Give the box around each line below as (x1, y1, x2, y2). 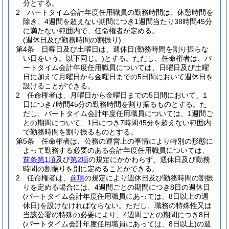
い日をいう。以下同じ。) (23, 54, 104, 62)
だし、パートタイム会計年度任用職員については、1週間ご (23, 109, 213, 118)
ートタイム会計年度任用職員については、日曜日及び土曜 (23, 63, 209, 72)
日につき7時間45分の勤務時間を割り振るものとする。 (23, 100, 200, 108)
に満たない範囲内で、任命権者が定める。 (23, 27, 159, 35)
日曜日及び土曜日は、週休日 (41, 45, 134, 53)
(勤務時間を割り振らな (134, 45, 209, 53)
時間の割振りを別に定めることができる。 (23, 165, 159, 173)
